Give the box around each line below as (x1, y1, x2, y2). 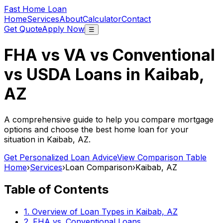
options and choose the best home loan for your (4, 124, 189, 134)
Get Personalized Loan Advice (4, 152, 117, 162)
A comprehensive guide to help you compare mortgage (4, 114, 214, 124)
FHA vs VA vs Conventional (4, 45, 215, 65)
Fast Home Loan (4, 4, 67, 14)
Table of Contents (4, 182, 109, 197)
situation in (4, 134, 47, 144)
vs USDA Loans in (4, 65, 144, 85)
